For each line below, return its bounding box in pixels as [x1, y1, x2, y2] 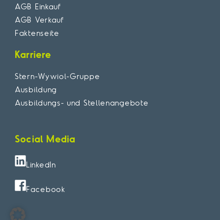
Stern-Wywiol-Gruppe [15, 71, 100, 81]
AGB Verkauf [15, 14, 64, 25]
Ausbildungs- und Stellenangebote [15, 97, 149, 108]
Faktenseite [15, 27, 59, 38]
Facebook [26, 184, 65, 194]
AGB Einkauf [15, 1, 61, 11]
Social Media [15, 132, 76, 145]
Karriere [15, 48, 52, 60]
